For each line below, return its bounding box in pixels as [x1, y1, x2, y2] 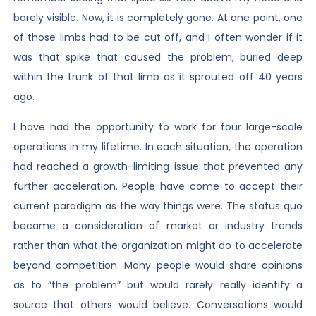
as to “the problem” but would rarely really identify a [13, 277, 303, 292]
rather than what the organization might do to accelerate [13, 238, 303, 253]
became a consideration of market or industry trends [13, 218, 303, 233]
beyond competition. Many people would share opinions [13, 257, 303, 272]
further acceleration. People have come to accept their [13, 178, 303, 193]
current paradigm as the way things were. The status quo [13, 198, 303, 213]
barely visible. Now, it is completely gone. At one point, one [13, 11, 303, 25]
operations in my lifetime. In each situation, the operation [13, 139, 303, 154]
